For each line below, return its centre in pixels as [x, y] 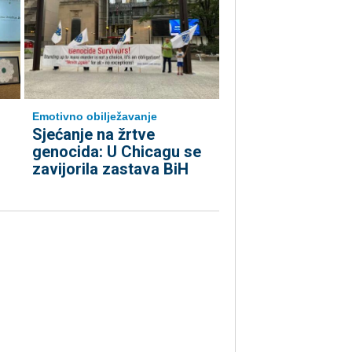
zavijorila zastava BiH [110, 169]
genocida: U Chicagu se [117, 152]
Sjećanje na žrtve [93, 134]
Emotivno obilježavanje [95, 116]
